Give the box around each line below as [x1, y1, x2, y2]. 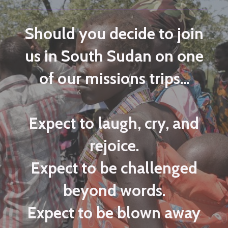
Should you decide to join [24, 24, 204, 43]
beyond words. [63, 181, 165, 200]
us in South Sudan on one [24, 46, 204, 66]
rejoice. [89, 136, 139, 155]
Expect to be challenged [31, 158, 197, 178]
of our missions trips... [39, 69, 189, 88]
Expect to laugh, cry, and [29, 113, 199, 133]
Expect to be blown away [27, 203, 201, 222]
